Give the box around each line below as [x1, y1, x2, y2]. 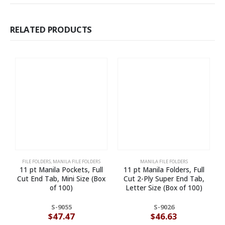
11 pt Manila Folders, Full [123, 165, 204, 175]
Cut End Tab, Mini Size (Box [17, 174, 105, 184]
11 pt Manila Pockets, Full [20, 165, 103, 175]
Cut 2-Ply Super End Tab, [123, 174, 204, 184]
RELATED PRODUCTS [10, 24, 92, 36]
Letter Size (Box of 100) [125, 183, 202, 193]
